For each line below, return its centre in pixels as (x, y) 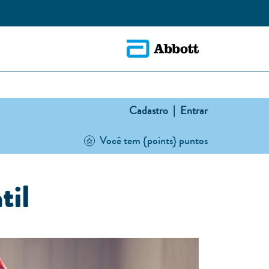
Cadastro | (152, 110)
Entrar (193, 110)
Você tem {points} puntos (154, 141)
